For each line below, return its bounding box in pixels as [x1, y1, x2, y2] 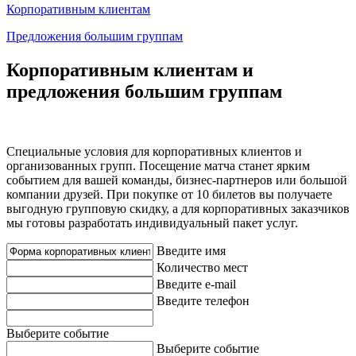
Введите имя [157, 244, 226, 258]
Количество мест [157, 261, 248, 275]
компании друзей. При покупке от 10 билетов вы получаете [6, 188, 332, 202]
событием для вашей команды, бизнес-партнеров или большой [6, 173, 347, 188]
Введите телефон [157, 294, 250, 308]
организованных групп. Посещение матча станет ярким [6, 159, 310, 173]
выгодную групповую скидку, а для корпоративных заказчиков [6, 202, 350, 216]
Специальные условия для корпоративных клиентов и [6, 145, 302, 159]
